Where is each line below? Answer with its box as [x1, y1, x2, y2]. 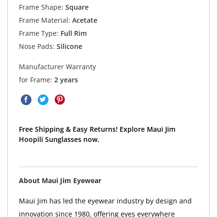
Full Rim [58, 28, 87, 38]
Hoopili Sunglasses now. [18, 135, 99, 144]
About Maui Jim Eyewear [18, 175, 101, 185]
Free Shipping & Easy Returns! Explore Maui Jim [18, 124, 175, 134]
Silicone [54, 41, 82, 51]
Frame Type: [18, 28, 59, 38]
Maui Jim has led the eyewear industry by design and [18, 196, 192, 205]
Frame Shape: [18, 2, 63, 12]
